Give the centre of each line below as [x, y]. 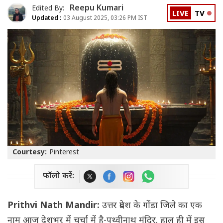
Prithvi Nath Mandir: [55, 206]
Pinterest [64, 153]
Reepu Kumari [97, 8]
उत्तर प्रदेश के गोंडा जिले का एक [152, 206]
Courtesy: [30, 153]
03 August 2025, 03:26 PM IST [105, 18]
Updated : [47, 18]
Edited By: [49, 8]
